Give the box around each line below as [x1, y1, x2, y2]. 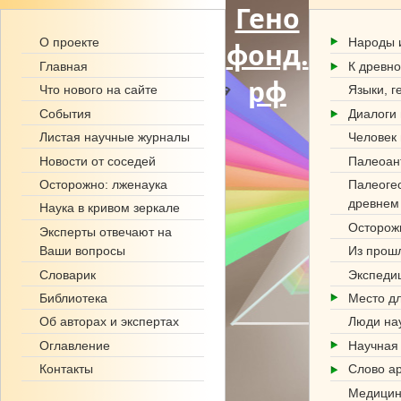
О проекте [39, 35, 99, 50]
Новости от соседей [39, 153, 156, 168]
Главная [39, 58, 88, 73]
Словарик [39, 267, 96, 282]
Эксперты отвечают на [39, 225, 172, 240]
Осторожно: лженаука [39, 177, 167, 192]
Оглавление [39, 338, 110, 354]
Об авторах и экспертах [39, 314, 179, 329]
